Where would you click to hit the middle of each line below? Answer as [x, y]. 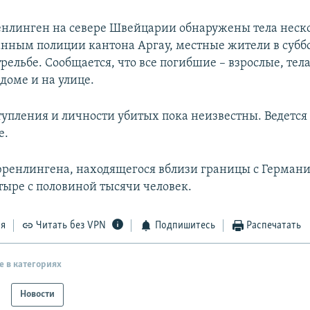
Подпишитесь [185, 226]
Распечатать [274, 226]
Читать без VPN [71, 226]
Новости [38, 294]
